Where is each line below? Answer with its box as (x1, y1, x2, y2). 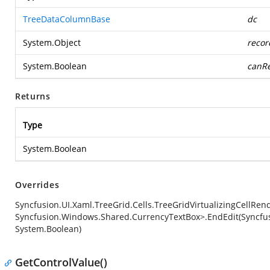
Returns (15, 90, 51, 102)
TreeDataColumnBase (23, 13, 110, 25)
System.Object (23, 37, 81, 48)
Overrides (15, 179, 60, 190)
